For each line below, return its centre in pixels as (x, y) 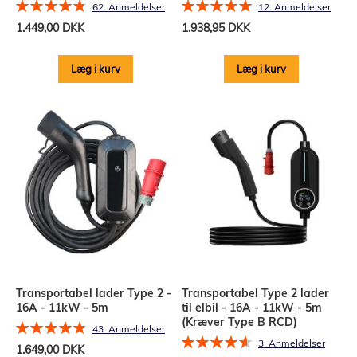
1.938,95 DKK (216, 27)
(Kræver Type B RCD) (240, 322)
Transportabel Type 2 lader (256, 293)
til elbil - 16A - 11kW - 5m (252, 307)
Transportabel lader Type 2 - (94, 293)
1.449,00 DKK (50, 27)
